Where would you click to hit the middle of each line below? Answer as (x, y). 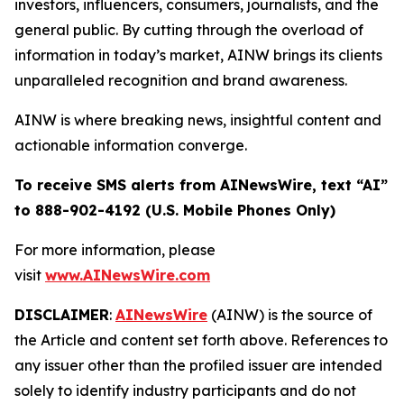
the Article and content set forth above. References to (201, 340)
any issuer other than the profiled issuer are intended (198, 365)
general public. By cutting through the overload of (189, 30)
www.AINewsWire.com (128, 275)
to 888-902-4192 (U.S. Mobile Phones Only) (175, 210)
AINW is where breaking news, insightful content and (198, 120)
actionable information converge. (131, 145)
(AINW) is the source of (290, 315)
